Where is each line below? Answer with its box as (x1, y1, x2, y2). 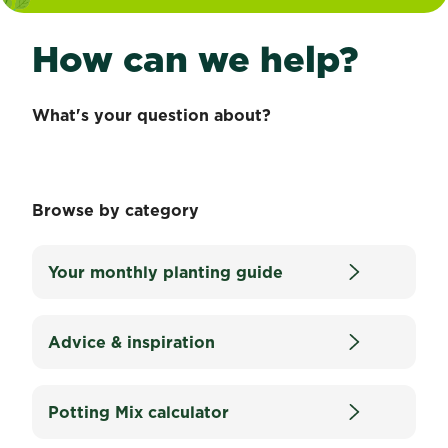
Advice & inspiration (48, 331, 215, 353)
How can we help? (32, 33, 358, 84)
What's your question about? (32, 104, 271, 126)
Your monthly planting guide (48, 261, 283, 283)
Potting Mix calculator (48, 401, 229, 423)
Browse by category (32, 199, 199, 221)
